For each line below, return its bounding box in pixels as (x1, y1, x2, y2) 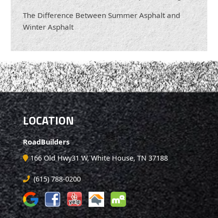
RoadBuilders (23, 137, 70, 147)
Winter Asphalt (23, 22, 74, 32)
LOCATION (23, 112, 74, 129)
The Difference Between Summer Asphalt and (23, 10, 181, 20)
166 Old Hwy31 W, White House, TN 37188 (30, 153, 168, 163)
